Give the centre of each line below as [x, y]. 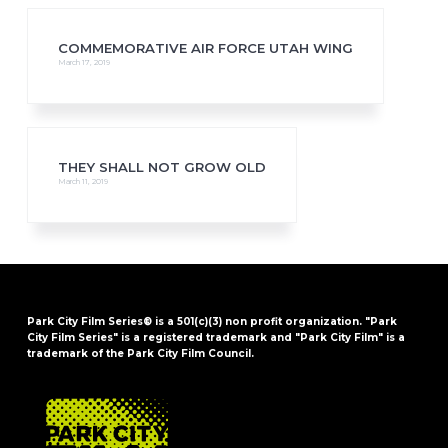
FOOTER [86, 401]
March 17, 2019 [83, 62]
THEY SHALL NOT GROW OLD [161, 166]
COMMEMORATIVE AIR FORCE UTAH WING [205, 47]
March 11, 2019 [82, 181]
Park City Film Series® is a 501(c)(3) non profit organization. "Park [211, 321]
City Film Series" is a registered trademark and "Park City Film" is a [215, 337]
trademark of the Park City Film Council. [140, 353]
